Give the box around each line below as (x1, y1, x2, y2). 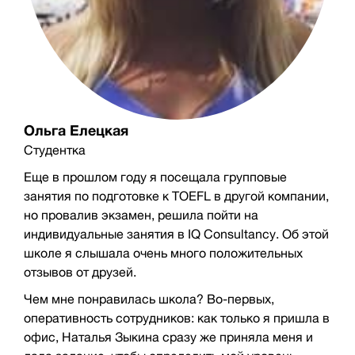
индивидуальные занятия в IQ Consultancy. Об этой (24, 225, 329, 242)
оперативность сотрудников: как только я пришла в (24, 309, 330, 326)
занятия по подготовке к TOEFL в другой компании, (24, 187, 329, 204)
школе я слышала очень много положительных (24, 244, 303, 261)
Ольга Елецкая (24, 120, 128, 139)
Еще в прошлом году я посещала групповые (24, 168, 287, 185)
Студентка (24, 141, 86, 158)
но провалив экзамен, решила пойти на (24, 206, 258, 223)
